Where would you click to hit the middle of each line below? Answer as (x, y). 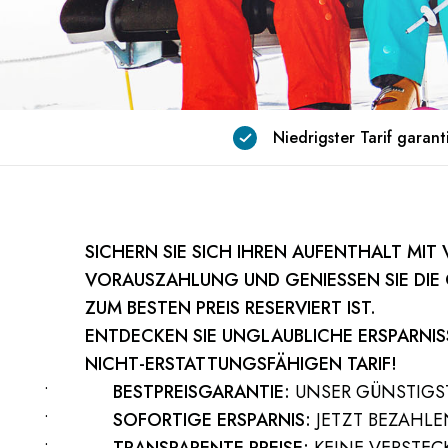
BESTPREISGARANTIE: (201, 392)
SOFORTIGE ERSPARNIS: (211, 420)
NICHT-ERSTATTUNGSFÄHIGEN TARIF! (241, 364)
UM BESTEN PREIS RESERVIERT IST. (228, 308)
